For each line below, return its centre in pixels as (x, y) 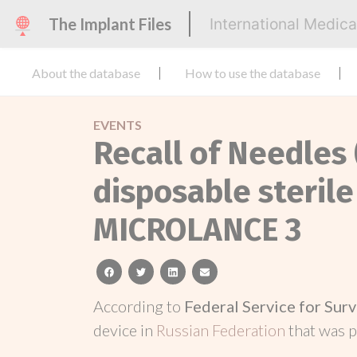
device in (125, 330)
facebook (134, 271)
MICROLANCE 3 (197, 230)
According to (139, 306)
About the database (86, 73)
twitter (160, 271)
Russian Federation (222, 330)
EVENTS (118, 125)
